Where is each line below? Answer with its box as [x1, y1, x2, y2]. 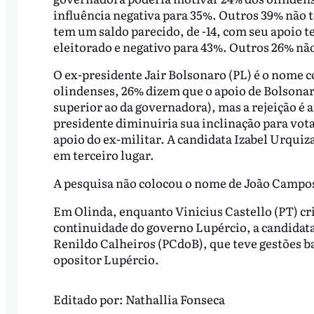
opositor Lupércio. [53, 250, 159, 268]
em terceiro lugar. [53, 146, 154, 164]
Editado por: [53, 289, 125, 308]
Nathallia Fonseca [125, 289, 225, 308]
